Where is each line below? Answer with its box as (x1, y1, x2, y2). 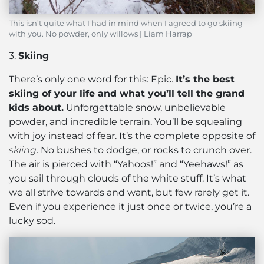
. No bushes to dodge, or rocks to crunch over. (37, 144, 252, 156)
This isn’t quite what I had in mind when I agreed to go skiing (9, 19, 243, 28)
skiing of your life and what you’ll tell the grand (9, 88, 245, 100)
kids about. (9, 102, 64, 114)
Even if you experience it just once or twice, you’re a (9, 201, 252, 213)
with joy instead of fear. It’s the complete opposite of (9, 130, 255, 142)
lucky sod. (9, 215, 55, 227)
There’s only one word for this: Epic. (9, 74, 176, 85)
